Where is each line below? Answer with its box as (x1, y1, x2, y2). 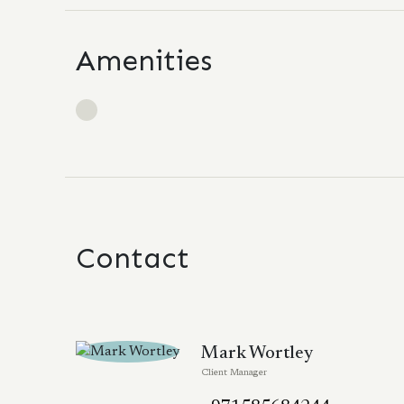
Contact (76, 241, 189, 275)
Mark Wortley (201, 344, 313, 363)
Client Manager (201, 369, 267, 378)
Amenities (76, 43, 212, 78)
